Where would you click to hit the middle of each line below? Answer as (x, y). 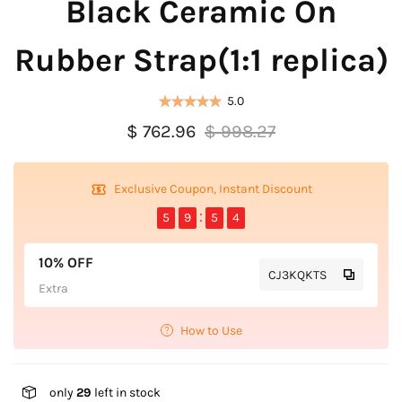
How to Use (211, 330)
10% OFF (66, 262)
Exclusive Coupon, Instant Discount (213, 189)
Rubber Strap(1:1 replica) (201, 60)
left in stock (126, 392)
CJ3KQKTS (297, 275)
